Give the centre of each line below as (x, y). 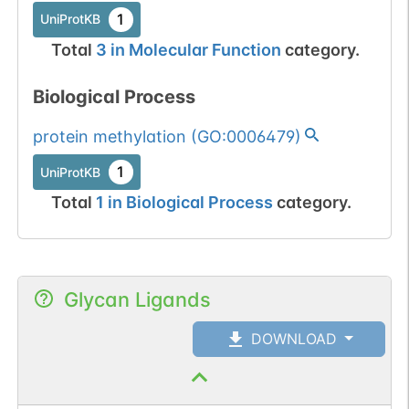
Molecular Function (204, 49)
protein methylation (109, 136)
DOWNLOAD (292, 338)
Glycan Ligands (137, 300)
